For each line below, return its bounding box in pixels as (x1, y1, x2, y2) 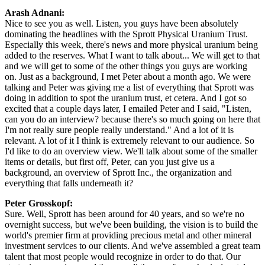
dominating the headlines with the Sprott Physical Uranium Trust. (5, 28, 248, 39)
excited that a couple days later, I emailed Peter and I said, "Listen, (5, 103, 251, 114)
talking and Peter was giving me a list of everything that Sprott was (5, 82, 254, 92)
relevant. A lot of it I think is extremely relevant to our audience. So (5, 135, 254, 146)
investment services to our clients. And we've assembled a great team (5, 240, 260, 251)
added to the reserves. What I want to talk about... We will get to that (5, 50, 260, 60)
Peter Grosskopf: (5, 198, 73, 208)
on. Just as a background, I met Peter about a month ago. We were (5, 71, 251, 82)
